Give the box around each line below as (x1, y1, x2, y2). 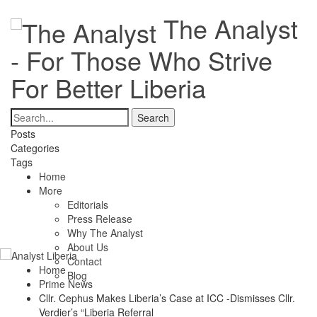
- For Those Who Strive (11, 42, 272, 79)
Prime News (39, 277, 93, 292)
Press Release (67, 212, 132, 226)
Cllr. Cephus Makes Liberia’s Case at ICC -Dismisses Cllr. (39, 291, 295, 306)
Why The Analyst (67, 226, 143, 241)
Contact (67, 254, 102, 269)
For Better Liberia (11, 69, 206, 106)
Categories (11, 141, 59, 156)
